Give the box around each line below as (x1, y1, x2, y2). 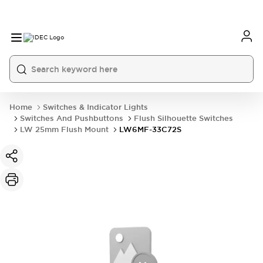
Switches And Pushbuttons (20, 113, 123, 123)
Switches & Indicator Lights (43, 102, 148, 112)
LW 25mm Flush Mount (20, 124, 109, 134)
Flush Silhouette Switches (134, 113, 233, 123)
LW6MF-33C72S (119, 124, 181, 134)
